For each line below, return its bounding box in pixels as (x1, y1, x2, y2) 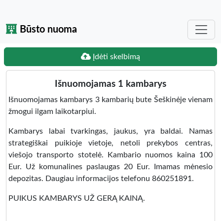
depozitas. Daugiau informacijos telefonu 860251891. (8, 175, 194, 183)
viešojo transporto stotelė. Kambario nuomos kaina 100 (8, 151, 213, 159)
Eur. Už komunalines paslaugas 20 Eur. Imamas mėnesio (8, 163, 213, 171)
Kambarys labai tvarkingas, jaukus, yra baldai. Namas (8, 127, 213, 135)
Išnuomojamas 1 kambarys (55, 79, 166, 89)
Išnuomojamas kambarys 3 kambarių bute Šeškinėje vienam (8, 96, 213, 104)
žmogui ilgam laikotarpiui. (8, 108, 96, 115)
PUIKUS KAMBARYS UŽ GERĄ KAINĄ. (8, 194, 145, 202)
